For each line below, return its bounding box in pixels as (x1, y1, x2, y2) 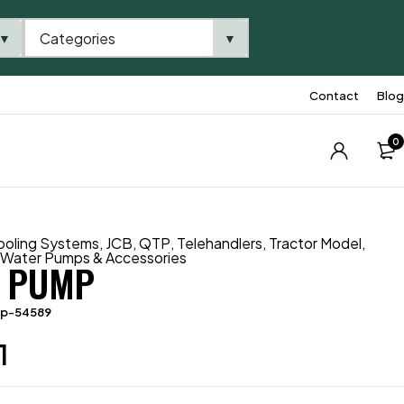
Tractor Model (269, 234, 363, 252)
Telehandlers (177, 234, 263, 252)
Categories (40, 28, 115, 48)
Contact (309, 88, 359, 103)
